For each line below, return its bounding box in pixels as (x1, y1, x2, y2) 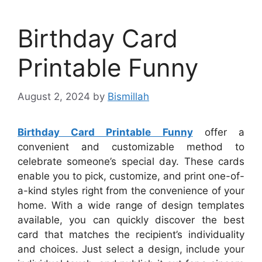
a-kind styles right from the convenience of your (18, 184, 244, 196)
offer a (192, 126, 245, 138)
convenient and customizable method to (18, 140, 244, 153)
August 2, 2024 (18, 90, 90, 102)
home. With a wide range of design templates (18, 199, 244, 211)
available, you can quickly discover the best (18, 213, 244, 226)
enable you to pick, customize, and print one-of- (18, 170, 244, 182)
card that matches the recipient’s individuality (18, 228, 244, 240)
